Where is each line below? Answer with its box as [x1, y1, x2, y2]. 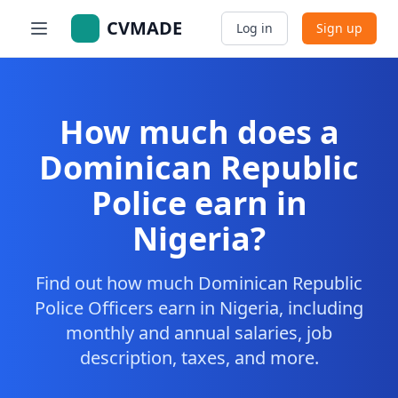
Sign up [316, 20, 362, 36]
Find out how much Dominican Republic [36, 271, 362, 295]
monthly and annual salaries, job [66, 321, 332, 345]
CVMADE [107, 16, 182, 40]
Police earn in [91, 181, 307, 225]
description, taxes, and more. [79, 346, 319, 370]
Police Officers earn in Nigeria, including [35, 296, 363, 320]
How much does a [59, 110, 339, 154]
